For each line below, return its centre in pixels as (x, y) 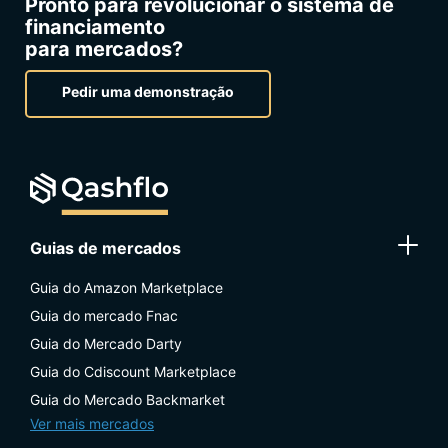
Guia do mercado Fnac (104, 315)
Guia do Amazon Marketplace (126, 287)
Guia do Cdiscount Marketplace (133, 371)
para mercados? (104, 48)
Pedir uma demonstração (148, 91)
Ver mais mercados (92, 423)
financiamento (95, 26)
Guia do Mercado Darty (106, 343)
